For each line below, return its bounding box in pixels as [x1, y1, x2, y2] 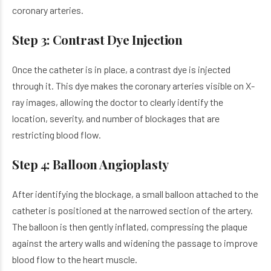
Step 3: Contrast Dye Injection [12, 31, 183, 48]
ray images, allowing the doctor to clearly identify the [12, 96, 223, 108]
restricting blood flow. [12, 129, 101, 140]
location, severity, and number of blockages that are [12, 113, 220, 124]
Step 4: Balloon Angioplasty [12, 155, 169, 172]
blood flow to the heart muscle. [12, 253, 137, 265]
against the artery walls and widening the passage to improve [12, 237, 258, 249]
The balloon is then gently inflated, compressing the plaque [12, 221, 247, 232]
